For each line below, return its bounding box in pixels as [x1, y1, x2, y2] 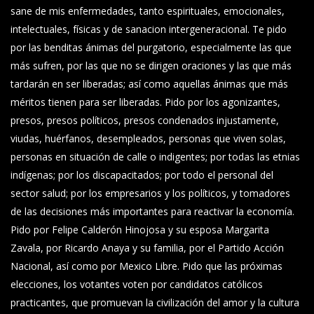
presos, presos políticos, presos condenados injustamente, [11, 114, 279, 127]
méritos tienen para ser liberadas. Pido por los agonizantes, [11, 95, 280, 109]
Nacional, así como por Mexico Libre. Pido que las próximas [11, 259, 282, 273]
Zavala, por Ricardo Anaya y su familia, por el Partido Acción [11, 241, 284, 254]
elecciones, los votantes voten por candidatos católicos [11, 278, 263, 291]
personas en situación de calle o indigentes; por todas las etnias [11, 150, 300, 163]
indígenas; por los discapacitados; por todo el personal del [11, 168, 273, 182]
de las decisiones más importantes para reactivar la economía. [11, 205, 294, 218]
